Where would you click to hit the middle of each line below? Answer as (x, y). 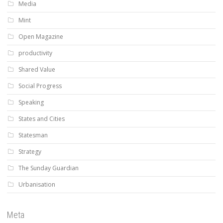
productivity (35, 53)
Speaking (31, 102)
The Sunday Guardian (49, 168)
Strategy (30, 151)
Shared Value (37, 69)
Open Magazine (41, 36)
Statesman (33, 135)
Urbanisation (37, 184)
